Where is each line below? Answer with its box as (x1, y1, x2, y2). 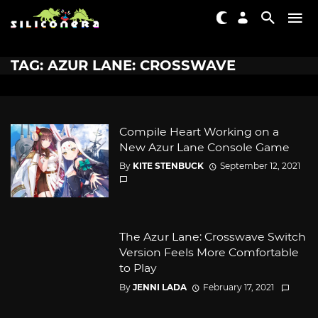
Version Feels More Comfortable (119, 246, 299, 260)
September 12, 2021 (219, 160, 300, 172)
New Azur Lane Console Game (119, 141, 290, 154)
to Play (119, 261, 157, 275)
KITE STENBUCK (132, 160, 204, 172)
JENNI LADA (132, 281, 187, 292)
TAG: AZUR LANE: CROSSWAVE (11, 57, 236, 74)
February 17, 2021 (202, 281, 274, 292)
